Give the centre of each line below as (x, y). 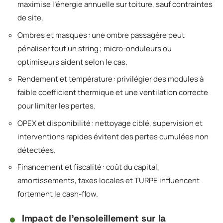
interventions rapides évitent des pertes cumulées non (113, 136)
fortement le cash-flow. (58, 194)
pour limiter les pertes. (56, 106)
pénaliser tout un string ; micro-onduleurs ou (95, 48)
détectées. (37, 150)
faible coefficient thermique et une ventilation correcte (113, 93)
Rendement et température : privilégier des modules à (111, 79)
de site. (30, 18)
